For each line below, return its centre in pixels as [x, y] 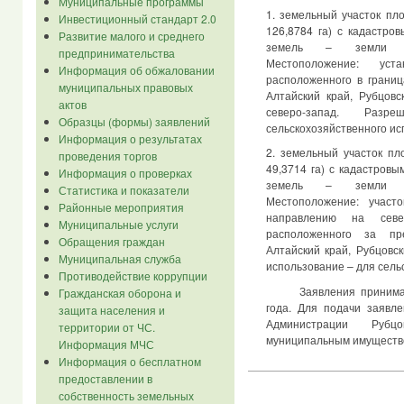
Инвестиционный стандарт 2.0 [137, 18]
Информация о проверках [125, 173]
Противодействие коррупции [133, 275]
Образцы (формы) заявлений [134, 121]
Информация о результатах [130, 138]
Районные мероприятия [121, 207]
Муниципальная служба [119, 258]
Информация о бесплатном [129, 361]
